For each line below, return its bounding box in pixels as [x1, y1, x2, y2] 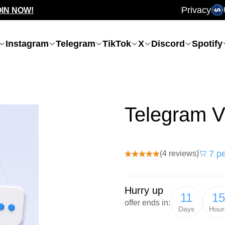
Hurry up [125, 185, 163, 196]
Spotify [192, 39, 222, 49]
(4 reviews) [160, 149, 199, 158]
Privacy [181, 5, 211, 15]
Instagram [6, 39, 49, 49]
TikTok [102, 39, 131, 49]
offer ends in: [125, 198, 170, 207]
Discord [151, 39, 185, 49]
